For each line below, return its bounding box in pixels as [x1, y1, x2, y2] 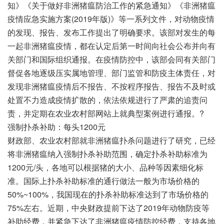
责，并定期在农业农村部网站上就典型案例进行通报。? [7, 107, 204, 119]
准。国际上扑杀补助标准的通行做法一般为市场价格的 [7, 174, 199, 186]
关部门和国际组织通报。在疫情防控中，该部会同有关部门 [7, 53, 215, 65]
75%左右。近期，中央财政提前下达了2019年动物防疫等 [7, 201, 209, 213]
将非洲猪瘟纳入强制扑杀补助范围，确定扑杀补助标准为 [7, 147, 207, 159]
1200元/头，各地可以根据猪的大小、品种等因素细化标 [7, 161, 203, 173]
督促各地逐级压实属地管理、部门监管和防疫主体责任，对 [7, 66, 215, 78]
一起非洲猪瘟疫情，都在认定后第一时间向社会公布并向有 [7, 39, 215, 51]
